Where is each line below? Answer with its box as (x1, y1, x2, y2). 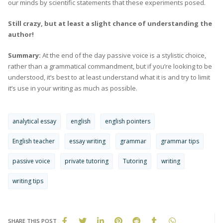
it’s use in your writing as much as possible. (8, 83, 137, 93)
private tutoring (65, 156, 109, 165)
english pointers (105, 116, 150, 125)
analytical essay (12, 116, 56, 125)
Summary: (8, 50, 42, 60)
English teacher (12, 136, 55, 145)
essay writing (69, 136, 106, 145)
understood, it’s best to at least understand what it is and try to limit (8, 72, 210, 82)
